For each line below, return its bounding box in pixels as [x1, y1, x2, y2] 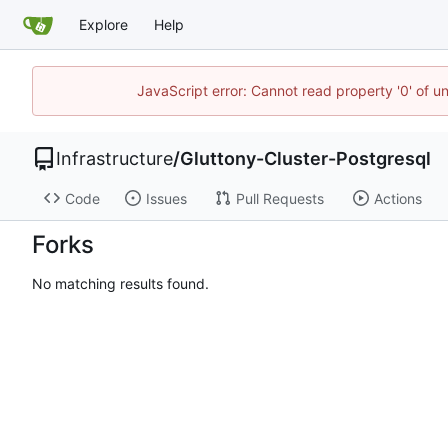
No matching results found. [32, 274, 209, 292]
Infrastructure [56, 148, 173, 169]
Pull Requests [235, 189, 324, 207]
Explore [79, 15, 128, 33]
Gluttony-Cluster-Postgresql [180, 148, 431, 169]
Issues [145, 189, 187, 207]
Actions [373, 189, 422, 207]
